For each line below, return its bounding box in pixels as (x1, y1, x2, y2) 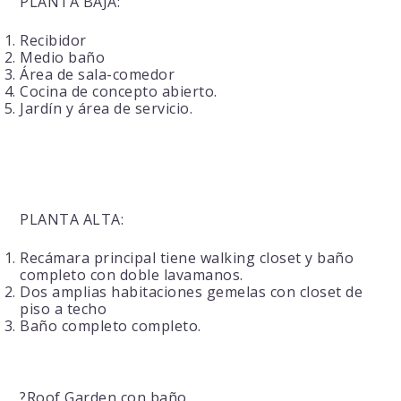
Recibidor (20, 30, 87, 51)
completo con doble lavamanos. (20, 265, 243, 286)
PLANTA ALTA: (20, 209, 124, 230)
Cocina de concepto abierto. (20, 81, 218, 102)
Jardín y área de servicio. (20, 98, 193, 119)
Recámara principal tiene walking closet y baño (20, 248, 354, 269)
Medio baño (20, 47, 106, 68)
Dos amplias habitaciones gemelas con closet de (20, 282, 363, 303)
